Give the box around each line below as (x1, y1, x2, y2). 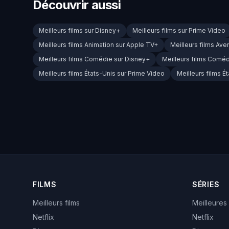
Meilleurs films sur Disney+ (39, 27, 120, 35)
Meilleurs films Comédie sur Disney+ (39, 55, 150, 63)
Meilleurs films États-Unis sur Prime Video (39, 70, 165, 78)
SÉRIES (192, 180, 220, 189)
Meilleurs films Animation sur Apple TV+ (39, 41, 158, 49)
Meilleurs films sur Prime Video (132, 27, 225, 35)
